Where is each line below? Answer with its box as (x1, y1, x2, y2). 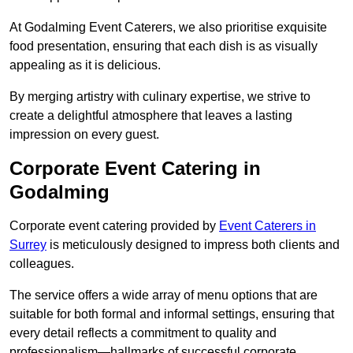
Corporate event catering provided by (9, 219, 219, 233)
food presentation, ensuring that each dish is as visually (9, 39, 318, 54)
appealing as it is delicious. (9, 58, 161, 72)
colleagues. (9, 257, 74, 271)
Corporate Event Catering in (9, 158, 261, 180)
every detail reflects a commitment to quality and (9, 326, 277, 340)
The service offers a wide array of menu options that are (9, 288, 318, 303)
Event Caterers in (219, 219, 316, 233)
